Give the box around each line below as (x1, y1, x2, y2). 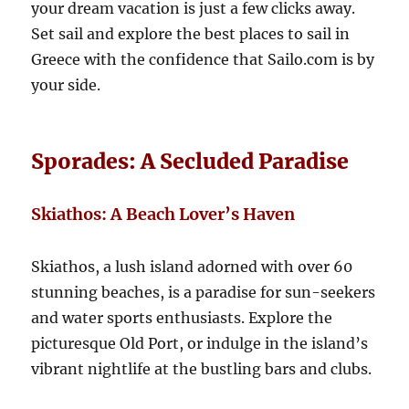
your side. (31, 76, 101, 95)
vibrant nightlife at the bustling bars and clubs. (31, 360, 372, 379)
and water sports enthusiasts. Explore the (31, 309, 333, 328)
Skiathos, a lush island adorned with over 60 (31, 257, 353, 277)
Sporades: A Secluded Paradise (31, 148, 350, 175)
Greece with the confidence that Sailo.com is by (31, 50, 375, 69)
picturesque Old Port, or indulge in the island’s (31, 334, 369, 353)
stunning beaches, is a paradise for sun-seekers (31, 283, 376, 302)
